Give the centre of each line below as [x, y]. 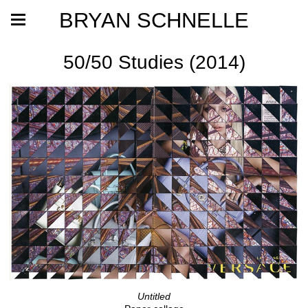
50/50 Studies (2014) [154, 62]
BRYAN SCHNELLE [154, 20]
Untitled [154, 297]
